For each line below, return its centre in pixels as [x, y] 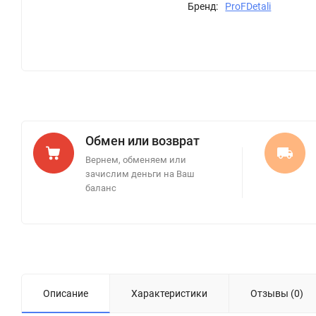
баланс [101, 188]
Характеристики [169, 293]
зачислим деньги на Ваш [140, 174]
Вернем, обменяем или [136, 160]
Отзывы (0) [277, 293]
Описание [66, 293]
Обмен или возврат [142, 141]
